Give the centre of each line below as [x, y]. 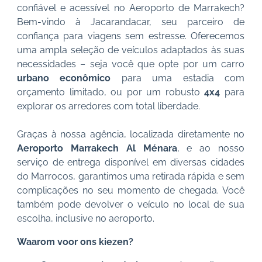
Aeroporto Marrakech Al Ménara [97, 148]
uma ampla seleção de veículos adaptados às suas [131, 50]
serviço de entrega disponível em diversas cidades [131, 162]
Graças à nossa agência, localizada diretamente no [131, 134]
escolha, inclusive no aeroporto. [86, 218]
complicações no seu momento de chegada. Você [131, 190]
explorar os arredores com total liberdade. [108, 106]
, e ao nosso [211, 148]
